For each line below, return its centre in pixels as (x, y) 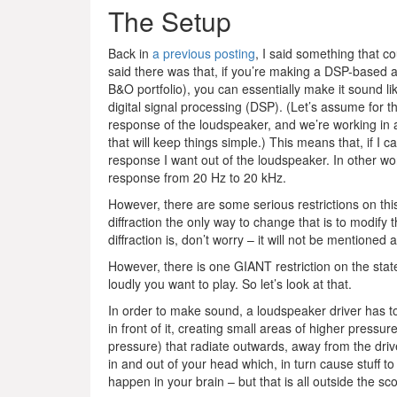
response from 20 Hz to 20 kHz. (197, 177)
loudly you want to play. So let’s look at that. (230, 284)
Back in (130, 53)
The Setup (170, 21)
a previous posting (204, 53)
